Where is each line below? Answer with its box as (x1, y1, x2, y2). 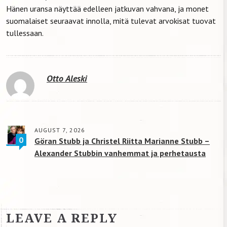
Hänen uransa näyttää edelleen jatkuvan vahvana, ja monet (6, 3, 209, 14)
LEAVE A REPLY (6, 209, 118, 226)
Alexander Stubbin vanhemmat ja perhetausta (34, 147, 206, 158)
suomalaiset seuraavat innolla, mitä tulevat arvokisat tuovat (6, 15, 216, 26)
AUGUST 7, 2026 (34, 126, 86, 134)
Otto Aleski (47, 72, 87, 84)
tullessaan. (6, 27, 44, 38)
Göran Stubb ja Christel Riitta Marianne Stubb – (34, 135, 210, 146)
